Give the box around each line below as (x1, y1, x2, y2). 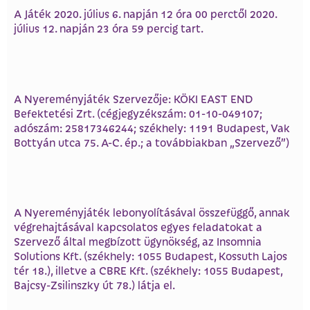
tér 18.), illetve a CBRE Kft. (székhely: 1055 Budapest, (14, 263, 282, 278)
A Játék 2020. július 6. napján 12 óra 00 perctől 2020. (14, 6, 277, 21)
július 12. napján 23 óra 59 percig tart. (14, 21, 208, 36)
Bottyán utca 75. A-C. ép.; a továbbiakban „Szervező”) (14, 134, 289, 149)
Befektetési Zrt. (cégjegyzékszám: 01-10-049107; (14, 105, 262, 120)
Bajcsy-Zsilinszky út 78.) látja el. (14, 277, 175, 293)
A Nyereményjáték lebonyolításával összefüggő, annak (14, 205, 290, 220)
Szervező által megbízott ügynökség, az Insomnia (14, 234, 262, 249)
